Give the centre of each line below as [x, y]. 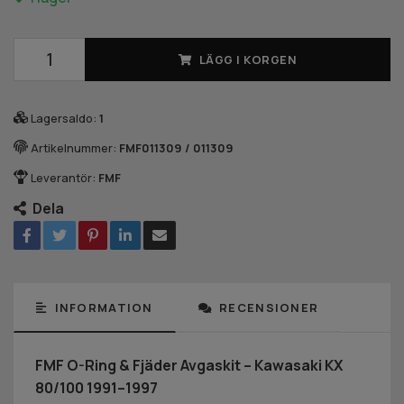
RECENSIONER [267, 307]
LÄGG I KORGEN [248, 59]
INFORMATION [102, 307]
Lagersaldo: [64, 118]
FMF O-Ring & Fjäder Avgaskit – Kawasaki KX [189, 365]
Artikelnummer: [73, 147]
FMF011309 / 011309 [176, 147]
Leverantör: [63, 177]
